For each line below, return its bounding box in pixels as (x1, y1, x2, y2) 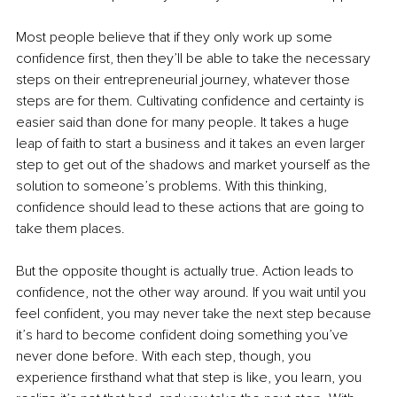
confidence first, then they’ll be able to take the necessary (16, 50, 374, 68)
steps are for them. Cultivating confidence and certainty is (16, 92, 368, 111)
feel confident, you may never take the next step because (16, 305, 375, 323)
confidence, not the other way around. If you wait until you (16, 284, 370, 302)
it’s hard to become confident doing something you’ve (16, 326, 352, 345)
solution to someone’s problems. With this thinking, (16, 177, 331, 196)
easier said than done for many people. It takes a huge (16, 113, 353, 132)
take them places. (16, 220, 128, 238)
